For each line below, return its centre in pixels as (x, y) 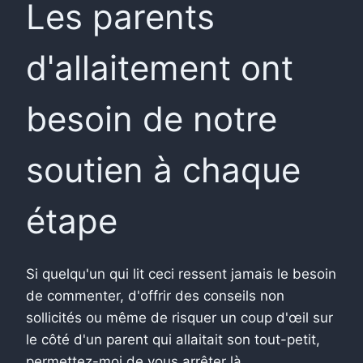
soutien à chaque (163, 169)
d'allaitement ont (160, 67)
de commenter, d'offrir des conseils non (155, 295)
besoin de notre (152, 118)
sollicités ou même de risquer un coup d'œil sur (179, 317)
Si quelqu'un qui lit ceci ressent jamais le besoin (181, 273)
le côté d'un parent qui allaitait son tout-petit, (173, 339)
